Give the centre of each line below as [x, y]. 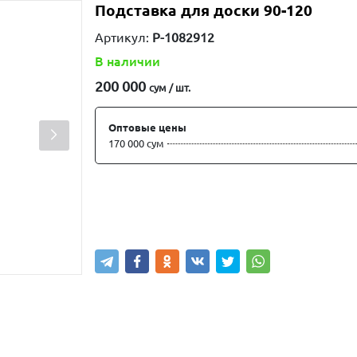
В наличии [127, 61]
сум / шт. [169, 88]
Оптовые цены [147, 127]
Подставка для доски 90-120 [203, 10]
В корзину [234, 216]
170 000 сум [136, 143]
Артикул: [123, 37]
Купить [135, 216]
